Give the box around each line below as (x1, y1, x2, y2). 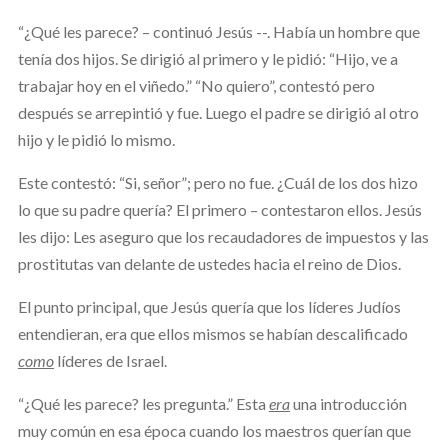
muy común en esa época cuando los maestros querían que (17, 420, 411, 440)
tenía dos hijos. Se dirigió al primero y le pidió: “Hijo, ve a (17, 48, 398, 68)
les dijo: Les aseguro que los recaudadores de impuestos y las (17, 226, 429, 246)
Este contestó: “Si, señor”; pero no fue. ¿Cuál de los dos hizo (17, 172, 418, 192)
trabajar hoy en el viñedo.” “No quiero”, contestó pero (17, 75, 375, 95)
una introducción (289, 393, 407, 413)
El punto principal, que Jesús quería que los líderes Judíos (17, 296, 401, 316)
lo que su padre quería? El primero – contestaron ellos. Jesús (17, 199, 422, 219)
